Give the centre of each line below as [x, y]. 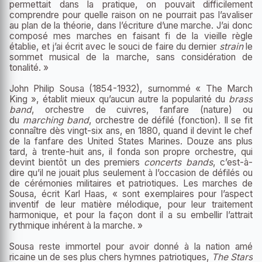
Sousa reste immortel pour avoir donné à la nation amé [131, 247]
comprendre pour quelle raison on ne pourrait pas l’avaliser [131, 15]
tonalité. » [29, 68]
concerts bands [178, 163]
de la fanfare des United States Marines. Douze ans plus [131, 142]
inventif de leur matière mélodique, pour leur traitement [131, 205]
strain [231, 47]
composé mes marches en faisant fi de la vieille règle [131, 36]
